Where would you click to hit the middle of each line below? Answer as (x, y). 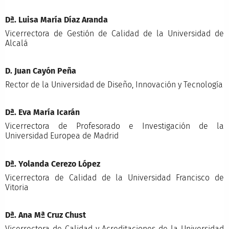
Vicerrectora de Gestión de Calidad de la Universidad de (114, 33)
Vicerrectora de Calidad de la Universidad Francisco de (114, 177)
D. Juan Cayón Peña (40, 71)
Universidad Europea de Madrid (62, 136)
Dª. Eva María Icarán (42, 112)
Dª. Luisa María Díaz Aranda (56, 19)
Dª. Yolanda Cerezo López (52, 164)
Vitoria (17, 187)
